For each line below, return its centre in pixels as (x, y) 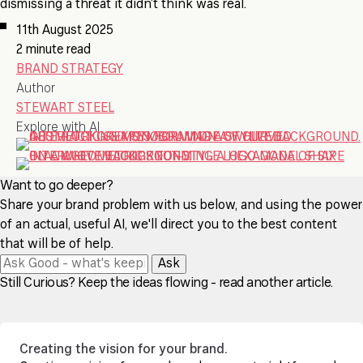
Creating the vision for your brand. (124, 350)
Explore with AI (58, 128)
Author (36, 89)
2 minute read (53, 50)
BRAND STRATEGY (70, 70)
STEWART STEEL (65, 109)
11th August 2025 (65, 31)
